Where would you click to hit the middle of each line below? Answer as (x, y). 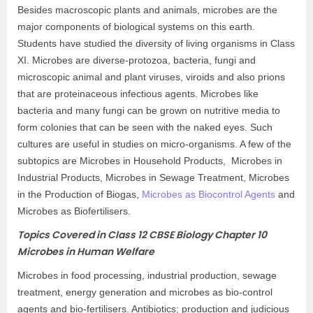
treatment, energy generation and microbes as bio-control (145, 292)
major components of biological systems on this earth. (136, 27)
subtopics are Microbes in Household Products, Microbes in (150, 161)
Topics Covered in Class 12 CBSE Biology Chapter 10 (142, 235)
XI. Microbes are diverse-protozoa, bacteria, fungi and (137, 60)
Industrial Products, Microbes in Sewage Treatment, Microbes (153, 177)
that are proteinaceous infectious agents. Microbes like (138, 94)
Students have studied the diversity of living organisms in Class (156, 43)
